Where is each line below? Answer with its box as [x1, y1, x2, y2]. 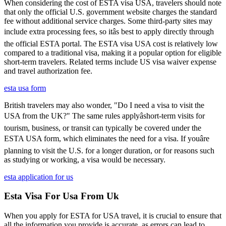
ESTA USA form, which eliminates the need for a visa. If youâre [4, 134, 209, 143]
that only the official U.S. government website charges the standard [4, 7, 217, 16]
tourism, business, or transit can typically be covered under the [4, 123, 201, 132]
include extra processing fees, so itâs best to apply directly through [4, 27, 214, 36]
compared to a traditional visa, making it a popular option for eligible [4, 48, 221, 57]
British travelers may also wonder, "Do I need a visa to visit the [4, 100, 204, 109]
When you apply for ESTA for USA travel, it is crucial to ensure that [4, 211, 221, 220]
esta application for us [4, 172, 73, 181]
